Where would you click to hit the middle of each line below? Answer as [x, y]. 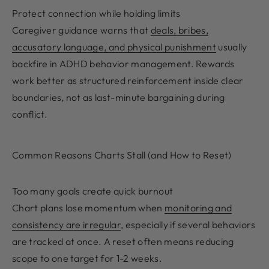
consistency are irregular [67, 225]
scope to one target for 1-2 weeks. [87, 258]
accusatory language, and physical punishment [114, 47]
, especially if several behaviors [188, 225]
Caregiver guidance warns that [81, 30]
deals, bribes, [180, 30]
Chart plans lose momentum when [88, 208]
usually [232, 47]
